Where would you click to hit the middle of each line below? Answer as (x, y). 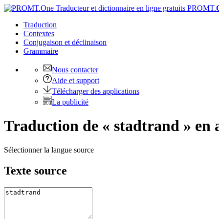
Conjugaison (44, 42)
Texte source (35, 170)
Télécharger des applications (96, 91)
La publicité (70, 102)
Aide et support (76, 80)
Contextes (39, 33)
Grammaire (41, 51)
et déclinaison (86, 42)
